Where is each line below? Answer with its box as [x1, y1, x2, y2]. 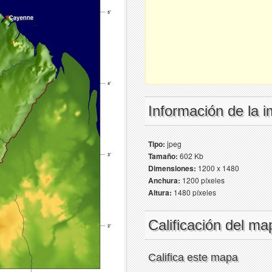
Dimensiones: [148, 163, 196, 174]
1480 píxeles [172, 187, 216, 197]
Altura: [148, 187, 172, 198]
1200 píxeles [180, 175, 225, 185]
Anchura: [148, 175, 180, 186]
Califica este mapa [148, 251, 238, 263]
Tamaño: [148, 151, 178, 161]
